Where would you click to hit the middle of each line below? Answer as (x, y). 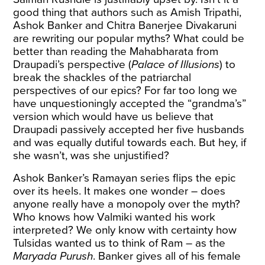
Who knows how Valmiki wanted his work (114, 217)
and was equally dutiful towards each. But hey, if (130, 143)
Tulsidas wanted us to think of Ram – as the (119, 243)
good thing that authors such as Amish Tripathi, (127, 12)
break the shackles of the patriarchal (102, 77)
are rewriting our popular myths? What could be (129, 38)
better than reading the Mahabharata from (116, 51)
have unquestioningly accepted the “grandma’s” (130, 104)
